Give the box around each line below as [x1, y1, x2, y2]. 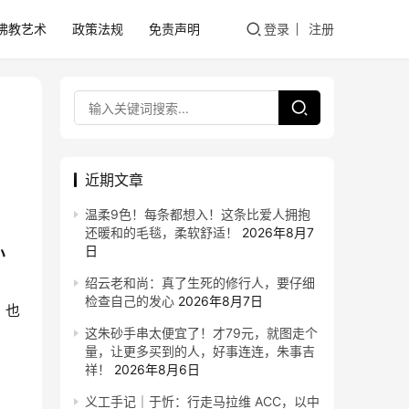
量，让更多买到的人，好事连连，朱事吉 [85, 343, 315, 359]
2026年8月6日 [114, 362, 200, 377]
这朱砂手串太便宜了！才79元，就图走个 [85, 325, 318, 341]
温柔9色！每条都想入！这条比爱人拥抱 [85, 206, 310, 222]
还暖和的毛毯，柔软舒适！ [85, 225, 238, 240]
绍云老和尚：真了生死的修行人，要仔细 [85, 275, 315, 290]
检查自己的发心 [85, 293, 174, 309]
